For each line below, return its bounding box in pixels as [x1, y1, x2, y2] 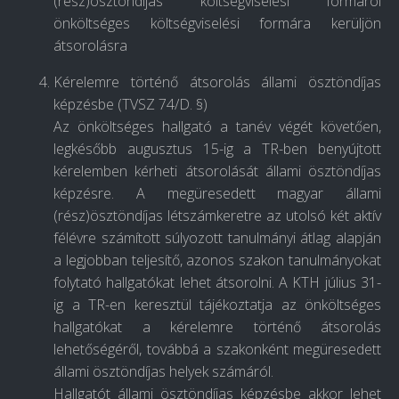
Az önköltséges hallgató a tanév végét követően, [53, 117, 381, 137]
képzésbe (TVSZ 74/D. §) [53, 94, 208, 115]
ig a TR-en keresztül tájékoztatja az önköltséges [53, 295, 381, 315]
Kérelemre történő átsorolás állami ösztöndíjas [53, 72, 381, 93]
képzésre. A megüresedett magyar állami [53, 183, 381, 204]
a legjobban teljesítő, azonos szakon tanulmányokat [53, 250, 381, 271]
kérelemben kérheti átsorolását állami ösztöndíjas [53, 161, 381, 182]
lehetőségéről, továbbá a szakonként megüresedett [53, 339, 381, 360]
